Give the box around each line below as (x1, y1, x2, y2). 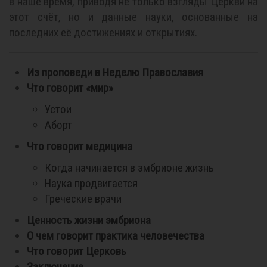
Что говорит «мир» (27, 81, 113, 95)
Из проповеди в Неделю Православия (27, 66, 203, 79)
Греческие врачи (45, 192, 122, 206)
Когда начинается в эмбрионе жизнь (45, 161, 214, 175)
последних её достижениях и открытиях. (9, 26, 197, 39)
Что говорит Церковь (27, 244, 126, 258)
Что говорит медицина (27, 139, 132, 153)
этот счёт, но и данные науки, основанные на (9, 10, 258, 24)
